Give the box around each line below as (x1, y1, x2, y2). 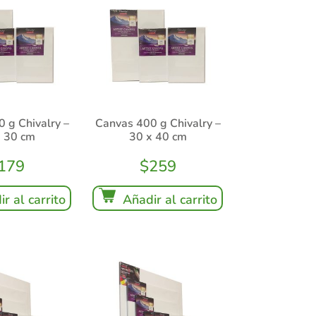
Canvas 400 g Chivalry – (95, 115, 221, 131)
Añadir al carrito (122, 190, 217, 208)
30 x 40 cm (128, 128, 187, 145)
